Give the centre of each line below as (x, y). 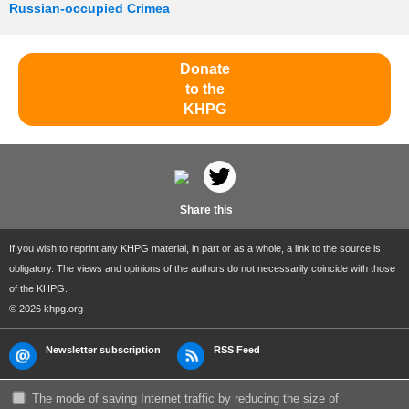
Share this (204, 210)
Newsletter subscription (103, 350)
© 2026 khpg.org (46, 309)
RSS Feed (236, 350)
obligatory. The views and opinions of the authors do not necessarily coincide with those (202, 269)
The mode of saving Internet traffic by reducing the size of (185, 399)
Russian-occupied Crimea (89, 9)
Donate (204, 69)
